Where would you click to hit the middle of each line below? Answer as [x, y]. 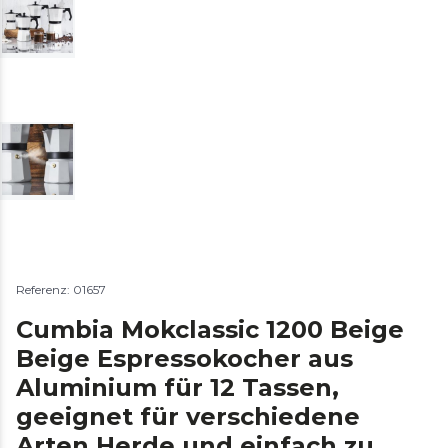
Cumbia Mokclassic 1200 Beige [210, 329]
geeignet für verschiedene [188, 416]
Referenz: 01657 [61, 289]
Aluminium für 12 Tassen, [177, 387]
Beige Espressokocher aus [184, 358]
